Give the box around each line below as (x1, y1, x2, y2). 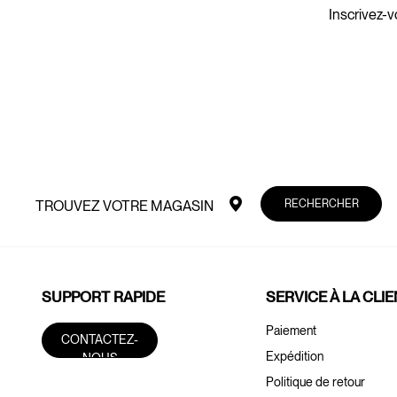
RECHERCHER (284, 196, 359, 210)
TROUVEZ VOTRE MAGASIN (35, 198, 214, 214)
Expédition (265, 348, 323, 363)
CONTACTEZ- (61, 331, 139, 346)
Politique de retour (265, 374, 365, 389)
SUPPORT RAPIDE (42, 287, 166, 306)
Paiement (265, 323, 316, 338)
